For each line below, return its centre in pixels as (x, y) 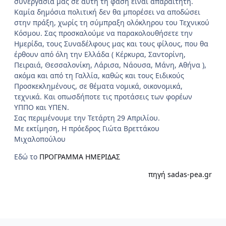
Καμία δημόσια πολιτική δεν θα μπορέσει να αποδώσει (107, 12)
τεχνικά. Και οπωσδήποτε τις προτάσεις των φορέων (103, 96)
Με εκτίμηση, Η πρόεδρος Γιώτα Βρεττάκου (87, 128)
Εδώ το (27, 156)
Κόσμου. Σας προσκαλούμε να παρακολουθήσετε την (103, 33)
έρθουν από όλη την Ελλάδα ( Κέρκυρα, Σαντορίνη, (100, 54)
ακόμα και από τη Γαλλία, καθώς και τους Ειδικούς (99, 75)
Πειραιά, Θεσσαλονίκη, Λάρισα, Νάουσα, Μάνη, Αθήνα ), (110, 65)
